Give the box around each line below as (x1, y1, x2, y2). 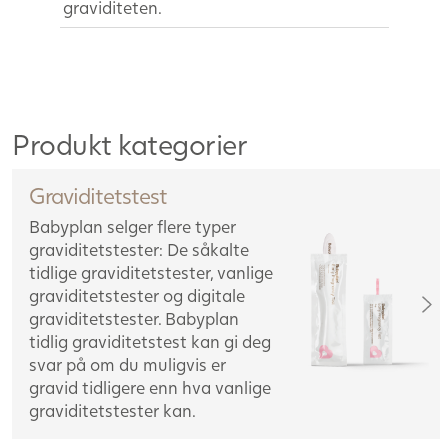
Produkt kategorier (12, 127, 247, 162)
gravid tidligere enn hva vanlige (29, 377, 271, 399)
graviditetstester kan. (29, 400, 196, 422)
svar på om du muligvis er (29, 354, 226, 376)
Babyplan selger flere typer (29, 216, 236, 238)
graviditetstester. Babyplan (29, 308, 239, 330)
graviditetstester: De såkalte (29, 239, 249, 261)
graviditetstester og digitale (29, 285, 245, 307)
